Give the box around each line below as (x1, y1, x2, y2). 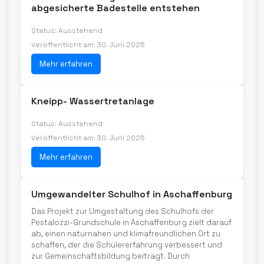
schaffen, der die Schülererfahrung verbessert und (31, 240, 222, 250)
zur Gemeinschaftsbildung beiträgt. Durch (31, 251, 190, 261)
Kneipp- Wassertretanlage (31, 95, 154, 107)
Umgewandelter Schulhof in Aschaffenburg (31, 188, 232, 200)
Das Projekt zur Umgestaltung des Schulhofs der (31, 206, 214, 216)
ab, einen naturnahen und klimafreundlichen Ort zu (31, 229, 220, 239)
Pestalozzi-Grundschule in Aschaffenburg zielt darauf (31, 217, 232, 227)
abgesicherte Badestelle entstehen (31, 2, 200, 14)
